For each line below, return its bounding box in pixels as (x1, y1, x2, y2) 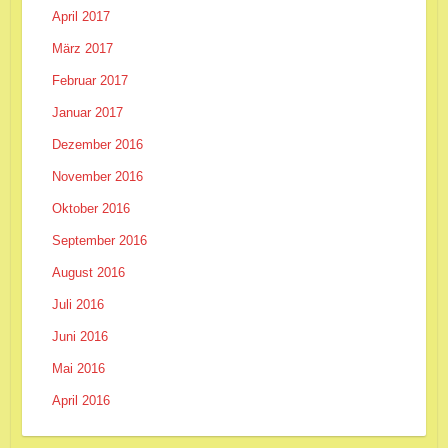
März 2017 (51, 40, 113, 56)
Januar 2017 (51, 104, 123, 120)
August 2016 (51, 264, 125, 280)
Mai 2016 (51, 360, 105, 376)
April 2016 (51, 392, 110, 408)
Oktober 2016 (51, 200, 130, 216)
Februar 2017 (51, 72, 128, 88)
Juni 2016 (51, 328, 108, 344)
